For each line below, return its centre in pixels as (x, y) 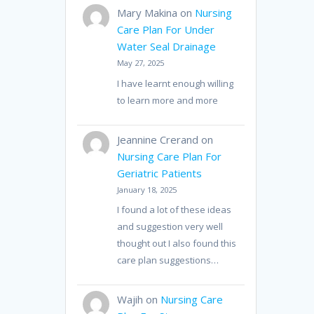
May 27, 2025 (141, 62)
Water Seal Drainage (167, 46)
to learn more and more (168, 100)
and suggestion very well (170, 227)
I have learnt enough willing (176, 83)
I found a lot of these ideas (175, 210)
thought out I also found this (177, 244)
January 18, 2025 (147, 189)
